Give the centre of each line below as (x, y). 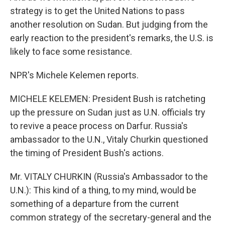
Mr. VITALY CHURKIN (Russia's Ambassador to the (109, 177)
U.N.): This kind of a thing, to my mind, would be (103, 190)
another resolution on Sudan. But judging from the (109, 24)
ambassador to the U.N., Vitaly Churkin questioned (109, 139)
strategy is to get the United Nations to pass (97, 11)
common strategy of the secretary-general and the (111, 217)
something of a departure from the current (94, 204)
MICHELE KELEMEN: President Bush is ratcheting (108, 99)
